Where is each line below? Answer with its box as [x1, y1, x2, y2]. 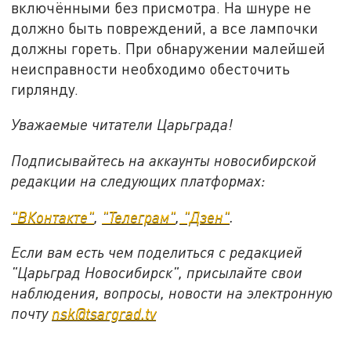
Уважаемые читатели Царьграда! [11, 115, 233, 134]
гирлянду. [11, 79, 79, 98]
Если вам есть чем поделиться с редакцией [11, 243, 303, 262]
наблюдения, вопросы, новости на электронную [11, 284, 334, 302]
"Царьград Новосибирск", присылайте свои [11, 263, 303, 282]
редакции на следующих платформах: [11, 171, 266, 190]
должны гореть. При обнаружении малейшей [11, 38, 326, 57]
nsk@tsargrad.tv [52, 304, 157, 323]
